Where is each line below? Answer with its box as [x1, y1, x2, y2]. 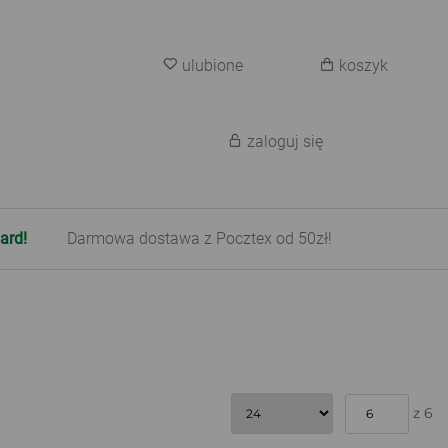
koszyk [339, 56, 389, 75]
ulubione [182, 56, 244, 75]
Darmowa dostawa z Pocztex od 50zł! [67, 229, 332, 248]
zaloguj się [247, 132, 324, 151]
